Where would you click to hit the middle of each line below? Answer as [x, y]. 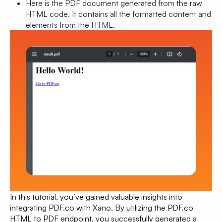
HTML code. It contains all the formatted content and [118, 14]
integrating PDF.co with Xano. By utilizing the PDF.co [102, 207]
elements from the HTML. [70, 25]
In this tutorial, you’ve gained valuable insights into [96, 196]
